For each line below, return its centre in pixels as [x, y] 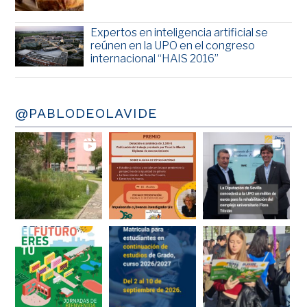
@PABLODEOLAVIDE [87, 113]
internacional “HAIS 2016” [155, 58]
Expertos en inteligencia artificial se [180, 32]
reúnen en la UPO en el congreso [173, 45]
